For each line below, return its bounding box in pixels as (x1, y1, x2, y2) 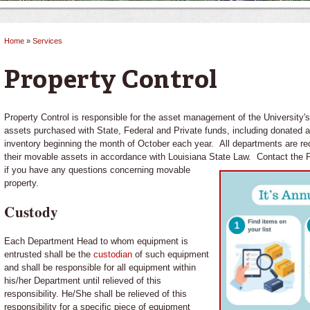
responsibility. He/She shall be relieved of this (4, 288, 188, 299)
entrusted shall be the (4, 248, 94, 259)
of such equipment (132, 248, 210, 259)
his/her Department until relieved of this (4, 275, 162, 286)
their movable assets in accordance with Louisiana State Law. (4, 151, 255, 162)
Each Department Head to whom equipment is (4, 235, 189, 246)
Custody (4, 201, 59, 222)
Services (33, 37, 63, 45)
